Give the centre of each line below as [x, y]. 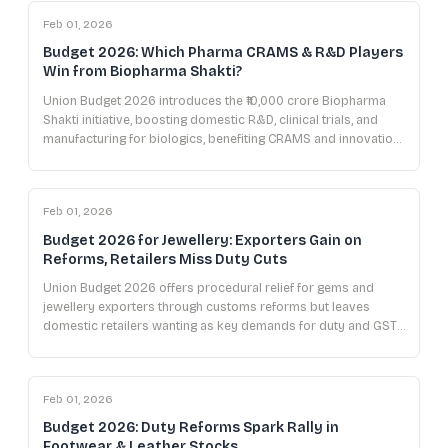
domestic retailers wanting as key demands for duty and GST [220, 326]
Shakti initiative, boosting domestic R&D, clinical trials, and [210, 119]
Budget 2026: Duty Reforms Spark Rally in [191, 427]
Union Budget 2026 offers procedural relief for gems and [208, 288]
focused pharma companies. [126, 157]
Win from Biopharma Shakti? [142, 71]
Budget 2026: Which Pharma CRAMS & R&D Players [223, 52]
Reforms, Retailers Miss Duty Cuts [165, 259]
